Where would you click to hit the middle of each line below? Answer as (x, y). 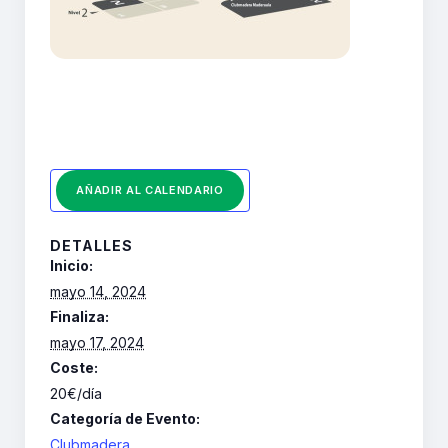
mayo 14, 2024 (98, 292)
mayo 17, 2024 (97, 343)
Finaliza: (79, 317)
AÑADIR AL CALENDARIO (150, 190)
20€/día (76, 394)
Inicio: (71, 266)
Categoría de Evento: (125, 419)
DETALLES (91, 246)
